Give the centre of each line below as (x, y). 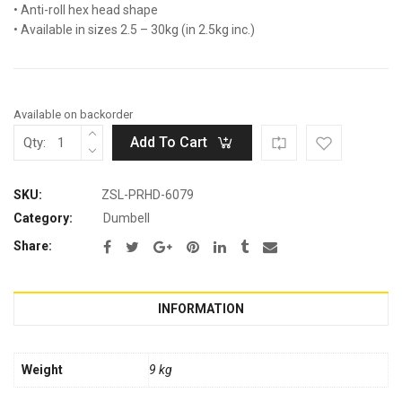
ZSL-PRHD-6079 (148, 195)
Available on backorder (73, 115)
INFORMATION (201, 309)
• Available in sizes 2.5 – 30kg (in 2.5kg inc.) (134, 30)
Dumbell (127, 218)
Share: (33, 246)
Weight (42, 370)
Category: (43, 218)
